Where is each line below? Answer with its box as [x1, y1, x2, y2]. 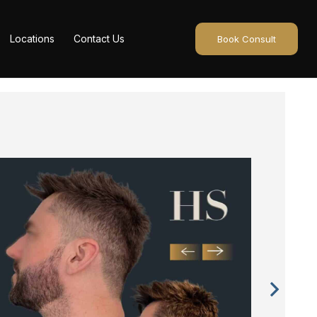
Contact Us [73, 33, 125, 45]
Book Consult [217, 33, 276, 45]
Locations [9, 33, 54, 45]
